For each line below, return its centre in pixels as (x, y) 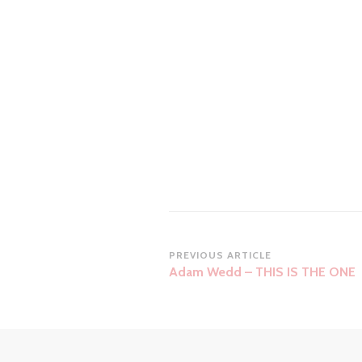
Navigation (220, 284)
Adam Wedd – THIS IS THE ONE (262, 272)
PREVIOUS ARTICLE (220, 255)
